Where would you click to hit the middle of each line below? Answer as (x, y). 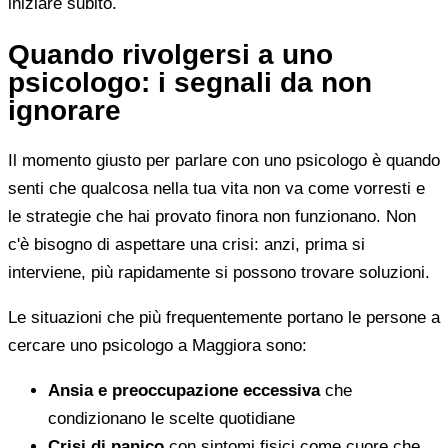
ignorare (64, 110)
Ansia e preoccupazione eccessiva (184, 391)
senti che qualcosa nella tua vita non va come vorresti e (216, 189)
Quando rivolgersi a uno (170, 54)
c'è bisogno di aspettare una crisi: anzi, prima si (186, 245)
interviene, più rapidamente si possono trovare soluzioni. (219, 273)
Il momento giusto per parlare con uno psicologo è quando (224, 161)
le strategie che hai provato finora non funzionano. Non (212, 217)
